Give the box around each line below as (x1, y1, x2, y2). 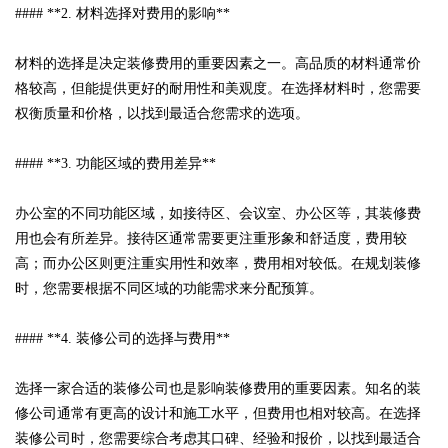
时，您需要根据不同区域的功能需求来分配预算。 (15, 281, 323, 297)
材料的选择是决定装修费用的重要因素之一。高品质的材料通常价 (15, 56, 421, 72)
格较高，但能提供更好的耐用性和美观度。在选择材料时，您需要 (15, 81, 421, 97)
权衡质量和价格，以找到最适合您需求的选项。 (15, 106, 309, 122)
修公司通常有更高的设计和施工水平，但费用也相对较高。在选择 (15, 406, 421, 422)
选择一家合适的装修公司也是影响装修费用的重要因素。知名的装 (15, 381, 421, 397)
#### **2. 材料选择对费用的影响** (15, 6, 230, 22)
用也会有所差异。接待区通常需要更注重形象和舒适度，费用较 (15, 231, 407, 247)
